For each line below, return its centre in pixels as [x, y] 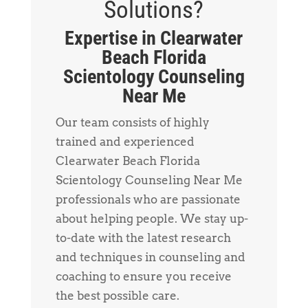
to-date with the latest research [143, 238]
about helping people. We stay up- [152, 218]
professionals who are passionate [148, 199]
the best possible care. [117, 295]
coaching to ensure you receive [143, 276]
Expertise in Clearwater [154, 38]
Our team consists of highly [132, 122]
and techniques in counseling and [150, 257]
